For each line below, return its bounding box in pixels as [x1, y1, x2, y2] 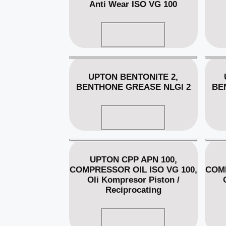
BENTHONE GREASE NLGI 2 [76, 82, 191, 92]
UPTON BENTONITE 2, [88, 72, 179, 82]
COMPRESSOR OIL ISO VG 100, [69, 164, 197, 175]
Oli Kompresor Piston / [87, 175, 180, 185]
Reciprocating [105, 185, 161, 195]
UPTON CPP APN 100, [89, 154, 177, 164]
